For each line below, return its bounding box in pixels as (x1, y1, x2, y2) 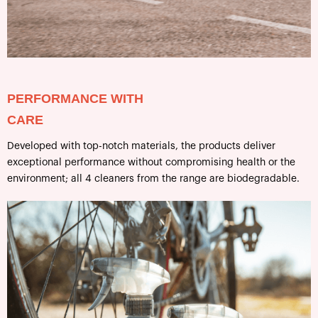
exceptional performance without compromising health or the (7, 157, 295, 168)
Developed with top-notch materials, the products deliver (7, 141, 275, 151)
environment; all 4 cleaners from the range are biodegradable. (7, 173, 300, 184)
